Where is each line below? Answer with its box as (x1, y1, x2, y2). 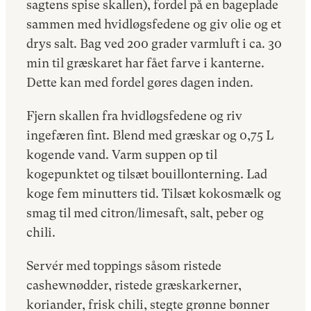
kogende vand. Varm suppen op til (26, 146, 217, 162)
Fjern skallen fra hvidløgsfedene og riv (26, 108, 242, 123)
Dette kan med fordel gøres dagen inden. (26, 74, 253, 90)
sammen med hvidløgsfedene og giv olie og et (26, 16, 281, 31)
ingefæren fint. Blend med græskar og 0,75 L (26, 127, 274, 142)
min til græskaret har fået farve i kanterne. (26, 55, 264, 70)
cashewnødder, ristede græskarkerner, (26, 277, 242, 292)
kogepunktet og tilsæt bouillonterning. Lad (26, 166, 267, 181)
